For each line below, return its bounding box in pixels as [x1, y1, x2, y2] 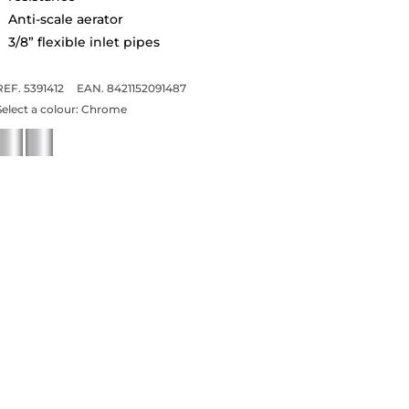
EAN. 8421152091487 [76, 80, 186, 95]
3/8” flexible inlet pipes [7, 33, 160, 50]
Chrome [80, 101, 127, 116]
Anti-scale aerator [7, 10, 123, 27]
